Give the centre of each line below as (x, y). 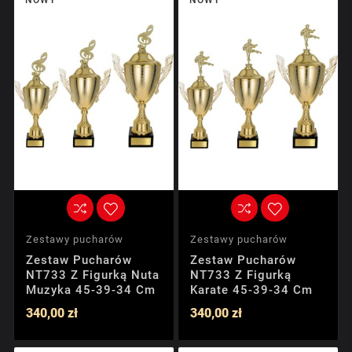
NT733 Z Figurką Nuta (93, 275)
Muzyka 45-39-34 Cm (91, 290)
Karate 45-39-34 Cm (251, 290)
